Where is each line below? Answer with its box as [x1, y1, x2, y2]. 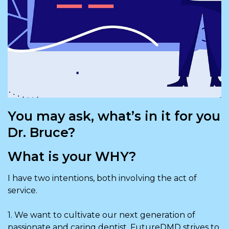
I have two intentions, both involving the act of [8, 173, 197, 183]
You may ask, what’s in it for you [8, 108, 220, 124]
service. [8, 185, 37, 195]
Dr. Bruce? [8, 124, 76, 140]
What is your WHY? [8, 148, 136, 164]
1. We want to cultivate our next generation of [8, 210, 195, 220]
